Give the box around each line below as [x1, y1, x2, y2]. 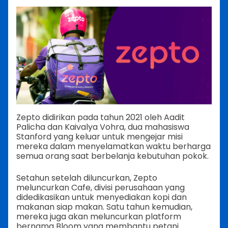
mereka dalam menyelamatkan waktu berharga [16, 140, 211, 153]
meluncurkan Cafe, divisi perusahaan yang [16, 182, 185, 194]
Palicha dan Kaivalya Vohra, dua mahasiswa [16, 121, 189, 133]
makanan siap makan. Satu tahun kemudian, [16, 201, 192, 213]
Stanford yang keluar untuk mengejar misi [16, 131, 183, 143]
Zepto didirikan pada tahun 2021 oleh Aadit [16, 111, 185, 124]
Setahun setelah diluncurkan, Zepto [16, 172, 157, 184]
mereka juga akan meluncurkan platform [16, 211, 181, 223]
